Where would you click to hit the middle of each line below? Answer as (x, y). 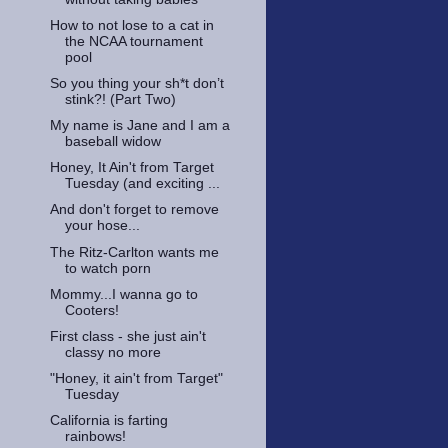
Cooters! (91, 310)
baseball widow (112, 142)
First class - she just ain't (127, 336)
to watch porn (107, 268)
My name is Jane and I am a (139, 126)
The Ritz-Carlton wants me (134, 252)
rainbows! (95, 436)
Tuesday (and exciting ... (142, 184)
